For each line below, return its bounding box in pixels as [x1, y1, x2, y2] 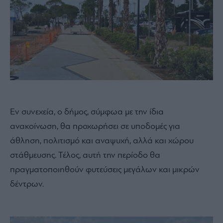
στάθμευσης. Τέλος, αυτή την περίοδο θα [10, 151, 160, 161]
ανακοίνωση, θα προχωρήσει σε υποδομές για [10, 122, 180, 132]
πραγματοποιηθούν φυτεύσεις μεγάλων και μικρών [10, 165, 200, 175]
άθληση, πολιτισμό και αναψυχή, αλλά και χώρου [10, 136, 194, 146]
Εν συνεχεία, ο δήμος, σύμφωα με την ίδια [10, 108, 164, 117]
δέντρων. [10, 180, 44, 190]
